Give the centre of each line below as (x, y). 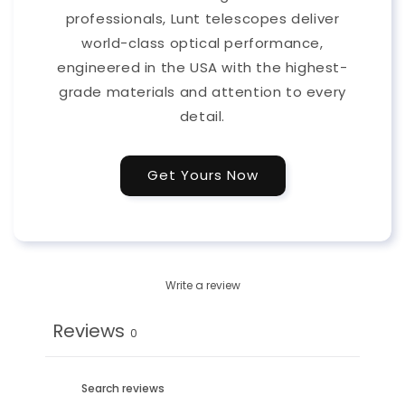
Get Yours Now (202, 175)
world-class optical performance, (202, 42)
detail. (202, 116)
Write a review (202, 285)
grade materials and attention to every (202, 91)
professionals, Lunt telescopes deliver (202, 18)
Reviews (89, 330)
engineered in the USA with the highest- (202, 67)
